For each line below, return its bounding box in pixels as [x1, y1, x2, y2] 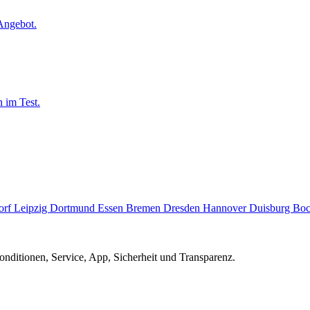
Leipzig [14, 201, 50, 214]
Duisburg [249, 201, 293, 214]
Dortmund [50, 201, 98, 214]
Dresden [163, 201, 203, 214]
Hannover [203, 201, 249, 214]
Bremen [126, 201, 163, 214]
